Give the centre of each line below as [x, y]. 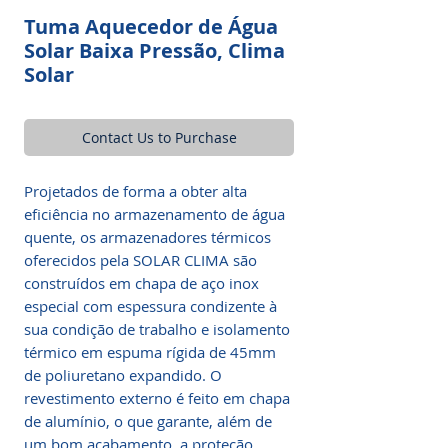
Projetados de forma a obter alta [135, 191]
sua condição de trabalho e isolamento [157, 329]
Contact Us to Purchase [159, 137]
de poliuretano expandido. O [123, 375]
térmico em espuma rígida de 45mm [150, 352]
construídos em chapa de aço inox [141, 283]
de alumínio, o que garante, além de [148, 421]
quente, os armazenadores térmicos [147, 237]
